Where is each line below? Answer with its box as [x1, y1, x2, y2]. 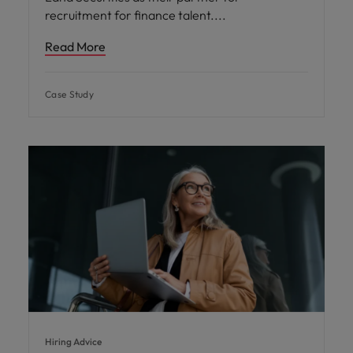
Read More [45, 39, 106, 54]
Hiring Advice [45, 335, 102, 347]
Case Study [45, 88, 94, 100]
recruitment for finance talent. [45, 7, 217, 23]
